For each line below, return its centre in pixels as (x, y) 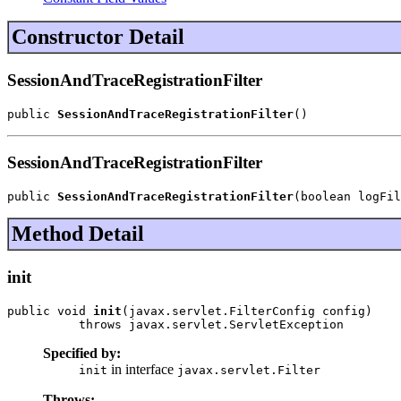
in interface (142, 369)
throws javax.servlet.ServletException (175, 324)
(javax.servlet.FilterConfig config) (247, 311)
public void (50, 311)
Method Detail (78, 234)
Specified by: (82, 353)
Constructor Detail (98, 37)
